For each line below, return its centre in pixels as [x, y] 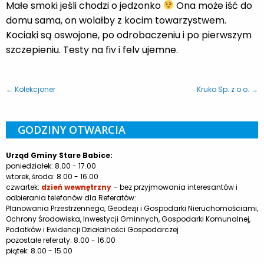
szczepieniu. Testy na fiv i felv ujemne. [92, 49]
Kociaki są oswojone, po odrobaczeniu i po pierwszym [129, 35]
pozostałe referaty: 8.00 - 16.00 [61, 240]
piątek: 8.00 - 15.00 [39, 250]
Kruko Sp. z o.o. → [227, 89]
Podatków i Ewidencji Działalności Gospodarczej [92, 229]
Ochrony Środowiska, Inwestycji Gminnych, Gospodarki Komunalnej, [128, 219]
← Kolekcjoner [31, 89]
